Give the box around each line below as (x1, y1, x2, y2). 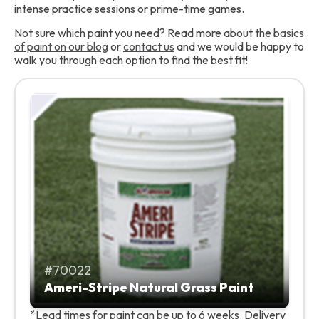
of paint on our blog (14, 39, 108, 53)
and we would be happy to (174, 39, 304, 53)
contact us (123, 39, 174, 53)
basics (273, 26, 304, 40)
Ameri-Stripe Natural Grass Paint (44, 279, 254, 296)
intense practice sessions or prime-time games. (14, 1, 244, 16)
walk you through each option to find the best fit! (14, 53, 248, 67)
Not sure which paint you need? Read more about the (14, 26, 273, 40)
